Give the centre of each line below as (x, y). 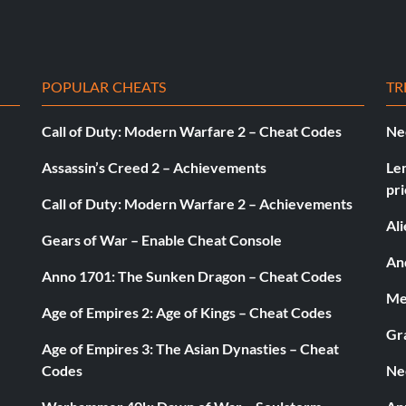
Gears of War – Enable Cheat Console (162, 239)
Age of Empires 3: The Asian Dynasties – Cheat (190, 348)
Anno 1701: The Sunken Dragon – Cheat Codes (192, 275)
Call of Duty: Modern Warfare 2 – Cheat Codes (192, 130)
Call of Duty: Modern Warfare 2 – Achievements (197, 203)
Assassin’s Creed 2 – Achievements (154, 167)
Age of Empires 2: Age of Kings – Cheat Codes (187, 312)
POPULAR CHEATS (104, 86)
